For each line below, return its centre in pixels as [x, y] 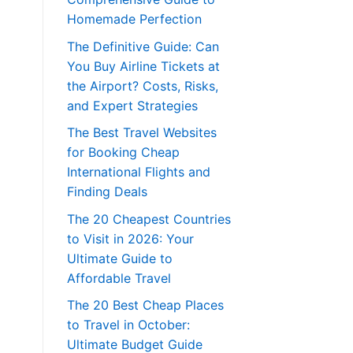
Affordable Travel [119, 278]
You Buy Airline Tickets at [143, 66]
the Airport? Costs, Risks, [142, 85]
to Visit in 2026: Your [130, 238]
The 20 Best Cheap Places [145, 305]
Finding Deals [107, 192]
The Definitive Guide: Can [143, 46]
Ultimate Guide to [119, 258]
